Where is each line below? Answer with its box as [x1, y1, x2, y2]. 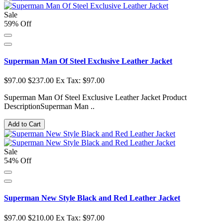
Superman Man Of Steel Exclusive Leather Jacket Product [4, 93, 187, 102]
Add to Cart [8, 120, 41, 128]
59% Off [4, 19, 31, 28]
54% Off [4, 156, 31, 165]
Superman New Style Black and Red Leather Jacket [4, 194, 180, 203]
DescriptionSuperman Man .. [4, 102, 95, 111]
